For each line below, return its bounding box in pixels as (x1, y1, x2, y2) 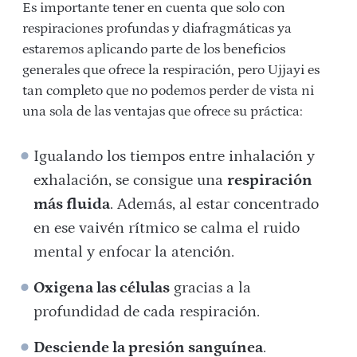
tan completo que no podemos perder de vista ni (22, 83, 314, 100)
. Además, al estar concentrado (110, 195, 320, 214)
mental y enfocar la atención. (33, 243, 235, 261)
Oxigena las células (33, 279, 171, 297)
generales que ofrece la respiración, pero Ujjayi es (22, 62, 320, 79)
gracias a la (170, 279, 252, 297)
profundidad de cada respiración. (33, 303, 261, 321)
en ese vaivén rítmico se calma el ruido (33, 219, 300, 237)
